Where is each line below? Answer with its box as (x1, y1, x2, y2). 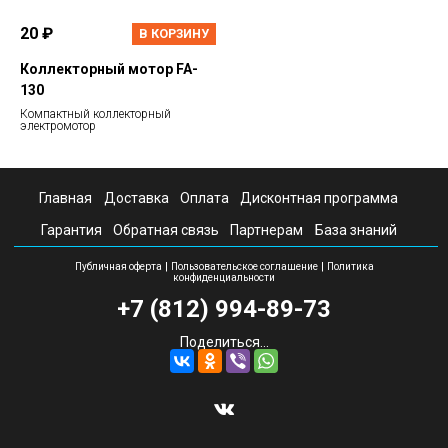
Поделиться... (179, 333, 269, 350)
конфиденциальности (173, 271, 275, 283)
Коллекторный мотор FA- (20, 61, 198, 78)
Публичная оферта (74, 260, 162, 272)
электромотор (20, 119, 96, 134)
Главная (39, 189, 93, 206)
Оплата (179, 189, 229, 206)
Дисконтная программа (240, 189, 399, 206)
